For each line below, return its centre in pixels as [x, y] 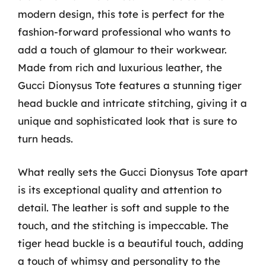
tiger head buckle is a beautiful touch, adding [131, 243]
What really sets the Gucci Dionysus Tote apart [133, 172]
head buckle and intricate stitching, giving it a [132, 103]
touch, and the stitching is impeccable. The [123, 225]
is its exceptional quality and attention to [120, 189]
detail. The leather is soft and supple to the [123, 207]
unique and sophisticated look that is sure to [127, 121]
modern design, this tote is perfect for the [121, 14]
